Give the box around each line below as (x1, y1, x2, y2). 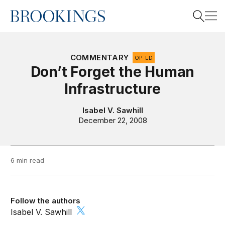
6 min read (11, 156, 45, 164)
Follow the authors (11, 196, 81, 205)
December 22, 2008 (78, 116, 147, 125)
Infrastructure (64, 80, 161, 97)
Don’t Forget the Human (30, 63, 195, 80)
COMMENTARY (70, 53, 129, 62)
